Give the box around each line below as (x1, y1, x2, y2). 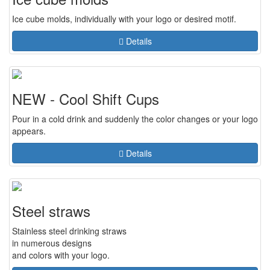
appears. (12, 125, 46, 137)
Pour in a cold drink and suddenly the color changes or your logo (12, 113, 258, 125)
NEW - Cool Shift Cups (12, 88, 159, 109)
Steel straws (12, 200, 90, 221)
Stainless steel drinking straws (12, 225, 127, 237)
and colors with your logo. (12, 249, 110, 261)
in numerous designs (12, 237, 92, 249)
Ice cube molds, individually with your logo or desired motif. (12, 13, 236, 25)
